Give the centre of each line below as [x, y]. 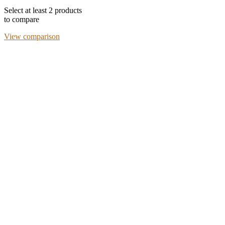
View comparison [32, 36]
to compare [22, 19]
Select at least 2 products [43, 10]
